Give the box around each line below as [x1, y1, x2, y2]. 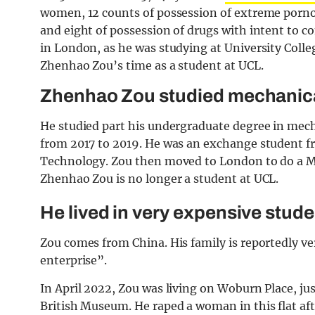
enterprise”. [40, 253, 108, 268]
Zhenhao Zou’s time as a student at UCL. [40, 58, 264, 73]
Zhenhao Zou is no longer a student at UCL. [40, 172, 279, 186]
